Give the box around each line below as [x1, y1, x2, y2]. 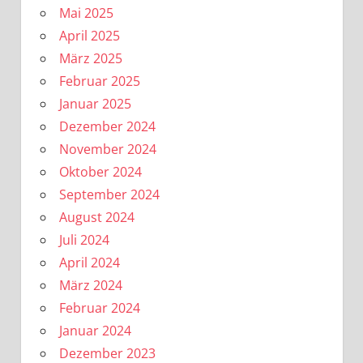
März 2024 [58, 275, 122, 294]
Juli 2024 [58, 230, 109, 249]
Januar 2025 [58, 94, 131, 113]
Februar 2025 [58, 71, 140, 90]
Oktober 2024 [58, 162, 142, 181]
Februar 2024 [58, 298, 140, 317]
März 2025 [58, 49, 122, 67]
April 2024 [58, 253, 120, 271]
